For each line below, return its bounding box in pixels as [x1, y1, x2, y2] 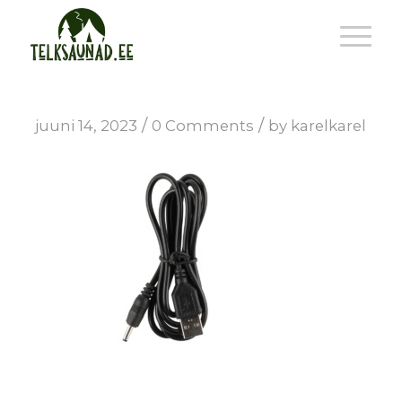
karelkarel [291, 117, 367, 135]
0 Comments [152, 117, 255, 135]
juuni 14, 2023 [35, 117, 138, 135]
